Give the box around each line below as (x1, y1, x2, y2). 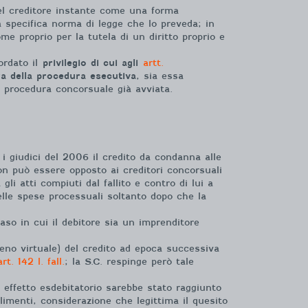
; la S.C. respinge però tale (65, 256, 194, 267)
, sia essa (136, 71, 184, 81)
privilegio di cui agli (43, 58, 138, 68)
